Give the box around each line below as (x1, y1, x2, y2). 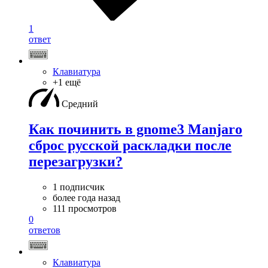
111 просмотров (53, 203, 117, 214)
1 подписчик (53, 182, 105, 193)
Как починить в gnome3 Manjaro (29, 121, 242, 138)
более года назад (53, 193, 120, 203)
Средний (62, 99, 98, 109)
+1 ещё (53, 77, 81, 88)
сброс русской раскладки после (29, 138, 232, 154)
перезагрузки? (29, 154, 123, 170)
